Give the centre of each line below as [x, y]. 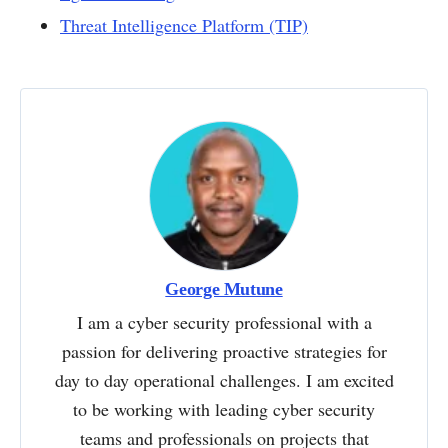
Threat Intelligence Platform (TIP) [184, 24]
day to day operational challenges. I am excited [224, 379]
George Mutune [224, 288]
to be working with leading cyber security [224, 408]
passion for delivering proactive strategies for [224, 350]
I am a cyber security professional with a [224, 321]
